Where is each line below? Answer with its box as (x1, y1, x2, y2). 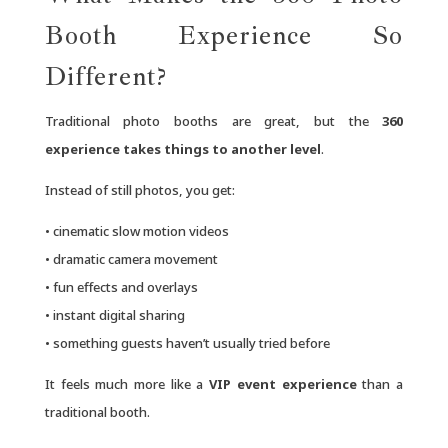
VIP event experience (209, 374, 357, 393)
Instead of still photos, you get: (44, 180, 235, 199)
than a (356, 374, 404, 393)
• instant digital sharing (44, 305, 185, 324)
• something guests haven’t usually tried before (44, 333, 330, 352)
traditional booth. (44, 402, 150, 421)
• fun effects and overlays (44, 277, 198, 296)
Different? (44, 59, 167, 93)
